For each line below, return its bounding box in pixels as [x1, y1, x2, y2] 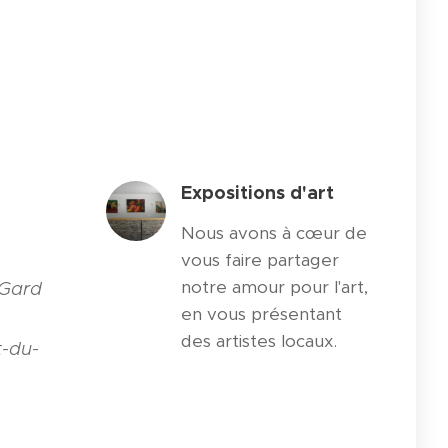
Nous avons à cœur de [181, 221, 367, 244]
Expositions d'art [181, 180, 334, 204]
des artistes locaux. [181, 329, 337, 352]
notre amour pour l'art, [181, 275, 368, 298]
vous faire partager [181, 248, 339, 271]
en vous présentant [181, 302, 342, 325]
